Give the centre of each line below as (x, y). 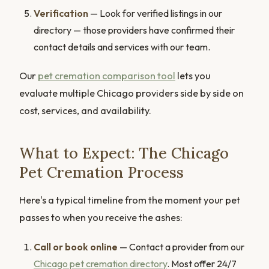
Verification (61, 14)
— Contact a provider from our (181, 247)
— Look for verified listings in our (155, 14)
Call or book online (76, 247)
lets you (193, 76)
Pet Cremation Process (101, 173)
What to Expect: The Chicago (124, 153)
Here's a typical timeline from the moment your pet (130, 200)
